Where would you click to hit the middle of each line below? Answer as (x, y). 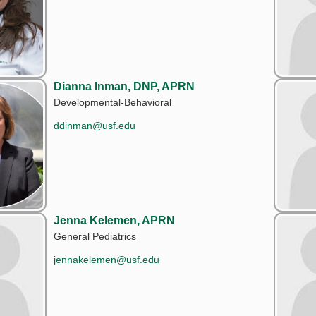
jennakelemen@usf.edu (107, 259)
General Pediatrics (95, 236)
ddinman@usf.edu (95, 125)
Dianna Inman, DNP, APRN (124, 86)
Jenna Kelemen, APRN (114, 220)
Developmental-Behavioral (113, 102)
